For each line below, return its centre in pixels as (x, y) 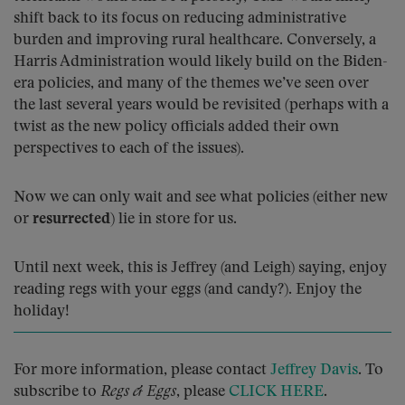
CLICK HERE (276, 392)
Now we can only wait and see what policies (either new (201, 198)
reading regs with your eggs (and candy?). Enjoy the (188, 290)
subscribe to (57, 392)
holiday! (42, 311)
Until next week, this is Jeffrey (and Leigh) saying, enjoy (200, 268)
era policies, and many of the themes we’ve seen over (191, 84)
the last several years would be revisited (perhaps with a (201, 105)
